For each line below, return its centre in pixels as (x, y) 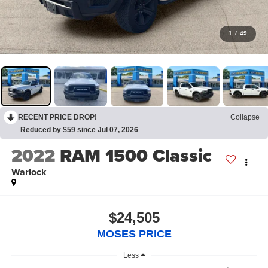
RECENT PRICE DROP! (57, 117)
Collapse (245, 117)
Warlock (29, 172)
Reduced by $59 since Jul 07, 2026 (79, 130)
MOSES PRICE (134, 234)
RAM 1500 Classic (135, 156)
